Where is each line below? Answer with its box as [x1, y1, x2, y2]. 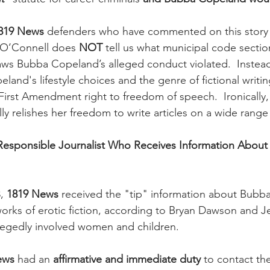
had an [14, 253, 53, 266]
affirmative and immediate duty [53, 253, 201, 266]
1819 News [7, 187, 58, 201]
